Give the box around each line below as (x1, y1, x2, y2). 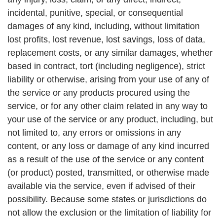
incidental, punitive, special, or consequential (7, 8, 183, 18)
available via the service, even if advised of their (7, 181, 195, 191)
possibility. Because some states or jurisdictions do (7, 194, 207, 205)
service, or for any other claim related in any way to (7, 101, 208, 111)
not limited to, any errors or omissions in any (7, 128, 181, 138)
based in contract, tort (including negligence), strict (7, 61, 205, 72)
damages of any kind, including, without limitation (7, 21, 200, 32)
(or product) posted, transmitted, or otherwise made (7, 168, 209, 178)
